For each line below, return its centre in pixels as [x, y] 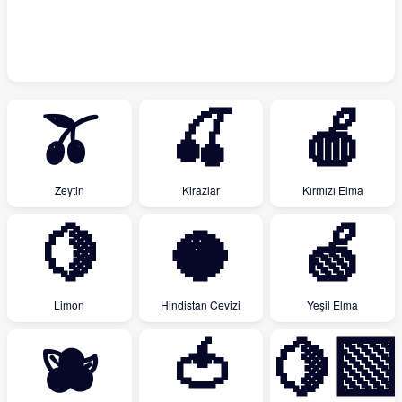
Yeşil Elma [333, 305]
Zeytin [69, 190]
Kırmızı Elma [332, 190]
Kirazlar [201, 190]
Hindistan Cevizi [201, 305]
